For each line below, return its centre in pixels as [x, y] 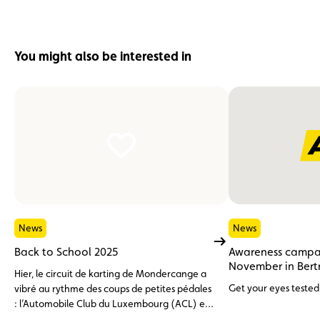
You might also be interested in [103, 56]
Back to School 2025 [66, 252]
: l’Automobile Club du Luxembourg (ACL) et [111, 304]
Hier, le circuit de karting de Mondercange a [110, 274]
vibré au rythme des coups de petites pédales [113, 289]
